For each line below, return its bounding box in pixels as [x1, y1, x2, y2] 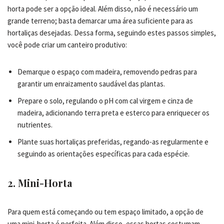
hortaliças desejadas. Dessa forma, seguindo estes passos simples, [7, 27, 216, 37]
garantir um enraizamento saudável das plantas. [17, 78, 165, 88]
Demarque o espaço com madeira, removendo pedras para [17, 66, 197, 76]
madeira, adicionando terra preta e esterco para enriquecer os [17, 107, 209, 117]
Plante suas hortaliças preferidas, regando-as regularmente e [17, 136, 208, 146]
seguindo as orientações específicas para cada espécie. [17, 148, 189, 158]
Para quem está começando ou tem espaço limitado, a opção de [7, 206, 203, 216]
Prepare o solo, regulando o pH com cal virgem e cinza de [17, 95, 193, 105]
